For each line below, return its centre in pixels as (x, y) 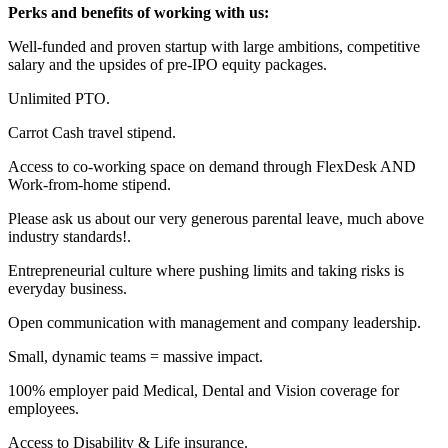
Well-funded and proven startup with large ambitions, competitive (214, 46)
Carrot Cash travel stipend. (92, 132)
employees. (43, 408)
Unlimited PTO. (59, 98)
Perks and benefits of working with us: (138, 12)
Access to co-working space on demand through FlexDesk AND (212, 166)
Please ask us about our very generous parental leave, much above (216, 218)
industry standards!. (69, 236)
